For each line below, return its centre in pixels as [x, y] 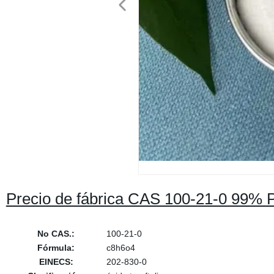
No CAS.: [56, 234]
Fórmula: [56, 248]
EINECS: [56, 262]
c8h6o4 [120, 248]
